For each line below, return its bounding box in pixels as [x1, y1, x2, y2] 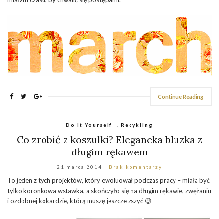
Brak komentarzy [109, 164, 162, 170]
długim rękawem [71, 146, 148, 158]
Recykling [121, 122, 153, 128]
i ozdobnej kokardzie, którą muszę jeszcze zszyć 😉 [7, 197, 152, 205]
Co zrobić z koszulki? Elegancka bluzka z [17, 133, 202, 146]
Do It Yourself [66, 122, 112, 128]
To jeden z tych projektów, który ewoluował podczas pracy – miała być [7, 176, 210, 185]
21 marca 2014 [57, 164, 102, 170]
